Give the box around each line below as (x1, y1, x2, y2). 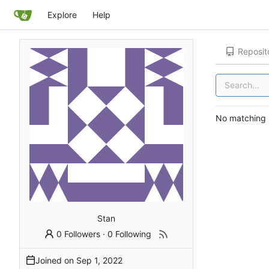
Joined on (35, 255, 76, 265)
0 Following (107, 228, 152, 239)
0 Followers (56, 228, 101, 239)
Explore (47, 10, 77, 20)
